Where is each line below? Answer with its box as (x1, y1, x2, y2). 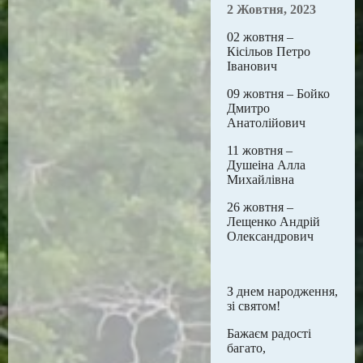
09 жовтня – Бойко (227, 87, 330, 100)
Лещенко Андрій (227, 215, 320, 228)
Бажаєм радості (227, 327, 311, 340)
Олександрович (227, 229, 314, 243)
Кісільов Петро (227, 45, 310, 58)
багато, (227, 341, 266, 355)
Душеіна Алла (227, 158, 305, 172)
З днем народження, (227, 284, 338, 298)
